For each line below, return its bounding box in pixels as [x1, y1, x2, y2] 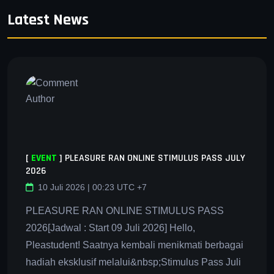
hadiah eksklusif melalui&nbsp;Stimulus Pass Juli [26, 256, 241, 267]
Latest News [7, 9, 89, 30]
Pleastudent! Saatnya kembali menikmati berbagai [26, 239, 243, 250]
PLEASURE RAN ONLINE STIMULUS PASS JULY [65, 151, 245, 165]
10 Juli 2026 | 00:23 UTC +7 [38, 182, 147, 192]
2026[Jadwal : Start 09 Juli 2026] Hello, [26, 222, 195, 233]
